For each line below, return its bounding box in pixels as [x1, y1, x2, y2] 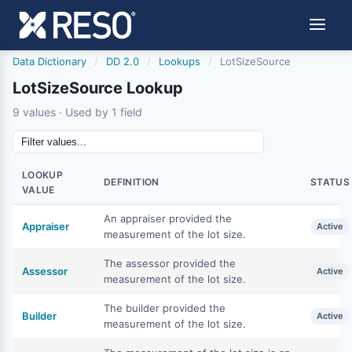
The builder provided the [104, 302, 225, 314]
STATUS [310, 176, 350, 188]
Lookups [159, 55, 200, 68]
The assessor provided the [104, 257, 236, 269]
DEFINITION [104, 176, 159, 188]
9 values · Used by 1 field [13, 105, 142, 119]
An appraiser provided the [104, 212, 232, 225]
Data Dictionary [13, 55, 86, 68]
